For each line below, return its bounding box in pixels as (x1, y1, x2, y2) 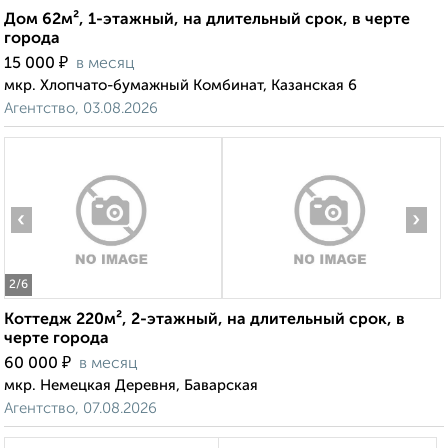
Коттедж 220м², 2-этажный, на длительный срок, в (4, 312, 405, 329)
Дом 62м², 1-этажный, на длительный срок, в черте (4, 12, 410, 29)
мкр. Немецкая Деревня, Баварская (4, 378, 258, 394)
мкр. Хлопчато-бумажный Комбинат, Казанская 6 (4, 78, 357, 94)
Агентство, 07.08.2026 (4, 401, 157, 417)
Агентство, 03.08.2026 (4, 101, 158, 117)
